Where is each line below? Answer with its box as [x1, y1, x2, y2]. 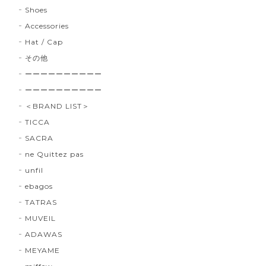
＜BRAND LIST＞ [25, 102, 90, 111]
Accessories [25, 21, 69, 31]
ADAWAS [25, 230, 63, 239]
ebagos [25, 182, 53, 191]
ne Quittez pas [25, 150, 84, 159]
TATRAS [25, 198, 58, 207]
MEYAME [25, 246, 61, 255]
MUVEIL [25, 214, 56, 223]
